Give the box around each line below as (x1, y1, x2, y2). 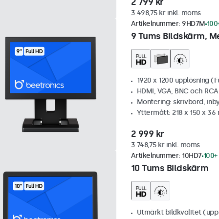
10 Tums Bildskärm (131, 163, 208, 174)
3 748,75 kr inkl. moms (131, 141, 200, 149)
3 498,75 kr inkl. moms (131, 9, 201, 17)
